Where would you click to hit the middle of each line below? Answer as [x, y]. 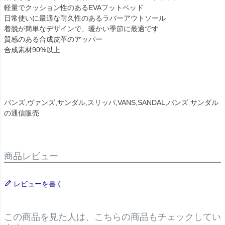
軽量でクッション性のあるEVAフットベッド [74, 8]
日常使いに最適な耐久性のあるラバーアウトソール [85, 18]
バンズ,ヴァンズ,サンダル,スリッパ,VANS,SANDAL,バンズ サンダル [111, 103]
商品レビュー [31, 156]
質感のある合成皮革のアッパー [53, 39]
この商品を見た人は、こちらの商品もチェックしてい [113, 217]
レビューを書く [38, 184]
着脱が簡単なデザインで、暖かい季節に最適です [81, 29]
